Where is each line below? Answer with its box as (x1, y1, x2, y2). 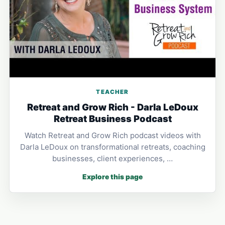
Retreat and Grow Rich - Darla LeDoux (27, 101, 198, 113)
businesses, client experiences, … (52, 153, 173, 163)
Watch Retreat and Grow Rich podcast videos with (24, 130, 201, 140)
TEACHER (96, 88, 129, 95)
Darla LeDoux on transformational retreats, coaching (20, 142, 205, 152)
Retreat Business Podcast (53, 113, 172, 124)
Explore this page (82, 172, 143, 181)
